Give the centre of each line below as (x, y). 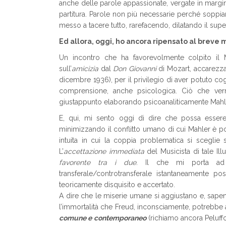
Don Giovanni (135, 69)
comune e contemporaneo (103, 218)
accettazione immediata (104, 151)
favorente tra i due (98, 162)
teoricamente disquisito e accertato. (117, 185)
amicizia (85, 69)
